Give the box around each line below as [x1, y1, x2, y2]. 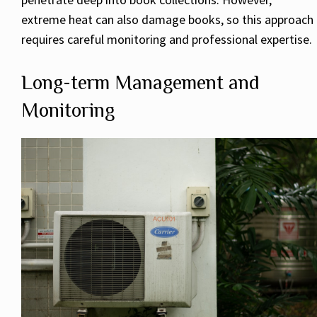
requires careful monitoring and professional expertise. [21, 31, 312, 48]
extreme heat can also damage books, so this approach [21, 11, 313, 28]
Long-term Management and [21, 71, 260, 94]
